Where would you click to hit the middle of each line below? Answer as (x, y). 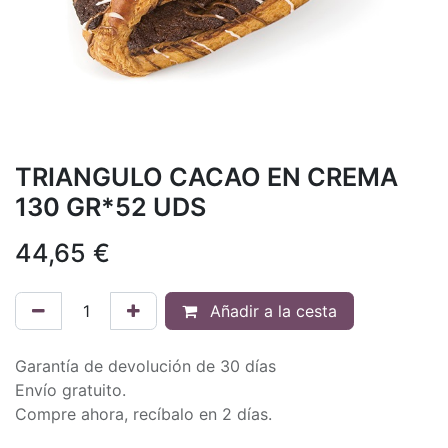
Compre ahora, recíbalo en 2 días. (143, 413)
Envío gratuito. (70, 389)
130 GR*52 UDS (110, 206)
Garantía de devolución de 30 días (145, 365)
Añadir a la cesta (271, 310)
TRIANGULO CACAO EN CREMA (206, 176)
